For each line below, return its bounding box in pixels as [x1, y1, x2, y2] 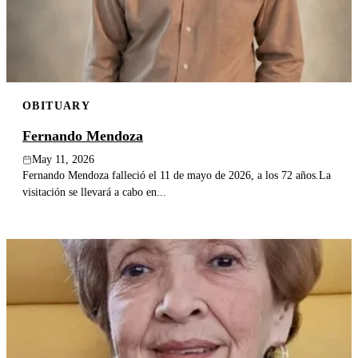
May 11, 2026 [32, 153, 94, 166]
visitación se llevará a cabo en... [22, 185, 166, 199]
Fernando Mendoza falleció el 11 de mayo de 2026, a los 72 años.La [22, 169, 331, 182]
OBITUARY [22, 98, 91, 112]
